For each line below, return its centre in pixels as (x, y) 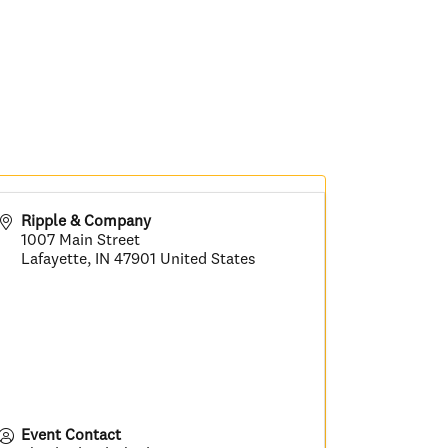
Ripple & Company (86, 221)
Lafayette (54, 259)
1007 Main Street (81, 240)
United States (208, 259)
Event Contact (71, 435)
